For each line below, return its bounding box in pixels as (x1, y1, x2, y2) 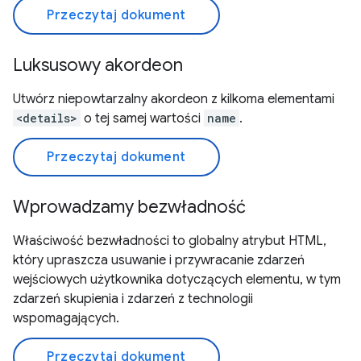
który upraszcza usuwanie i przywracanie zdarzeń (13, 252, 305, 268)
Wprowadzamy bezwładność (13, 196, 246, 218)
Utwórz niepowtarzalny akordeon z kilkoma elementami (13, 91, 334, 107)
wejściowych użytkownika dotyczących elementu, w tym (13, 272, 341, 288)
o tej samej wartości (81, 110, 204, 127)
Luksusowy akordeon (13, 54, 183, 76)
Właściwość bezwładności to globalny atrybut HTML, (13, 233, 326, 249)
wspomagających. (13, 310, 119, 326)
